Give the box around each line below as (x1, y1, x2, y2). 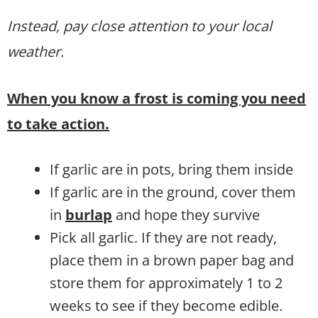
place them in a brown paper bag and (50, 251, 294, 270)
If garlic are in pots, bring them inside (50, 160, 293, 180)
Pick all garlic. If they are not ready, (50, 228, 277, 248)
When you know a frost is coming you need (7, 89, 306, 109)
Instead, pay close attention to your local (7, 16, 272, 36)
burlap (65, 205, 112, 225)
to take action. (7, 114, 109, 134)
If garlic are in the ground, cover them (50, 182, 296, 202)
